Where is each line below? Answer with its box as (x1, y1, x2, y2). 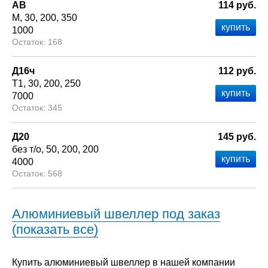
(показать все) (12, 222, 98, 237)
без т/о (12, 144, 41, 155)
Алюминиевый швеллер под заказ (12, 206, 220, 222)
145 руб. (218, 132, 256, 142)
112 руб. (218, 66, 256, 77)
